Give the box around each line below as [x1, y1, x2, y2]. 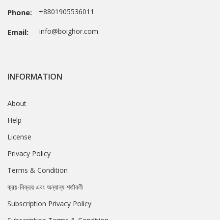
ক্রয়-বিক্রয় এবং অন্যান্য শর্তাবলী [7, 182, 83, 192]
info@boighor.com [33, 27, 98, 36]
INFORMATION [7, 71, 62, 82]
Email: [7, 27, 28, 37]
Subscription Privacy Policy [7, 199, 91, 209]
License [7, 132, 31, 142]
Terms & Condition [7, 165, 68, 175]
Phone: [7, 7, 32, 18]
